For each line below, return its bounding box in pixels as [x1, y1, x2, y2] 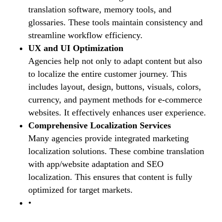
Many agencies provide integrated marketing [28, 133, 189, 143]
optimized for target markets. [28, 185, 133, 195]
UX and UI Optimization [28, 43, 123, 53]
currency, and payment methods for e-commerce [28, 95, 202, 105]
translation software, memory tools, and [28, 4, 171, 14]
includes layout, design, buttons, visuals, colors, [28, 82, 201, 92]
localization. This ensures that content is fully [28, 172, 192, 182]
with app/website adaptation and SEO [28, 159, 164, 169]
